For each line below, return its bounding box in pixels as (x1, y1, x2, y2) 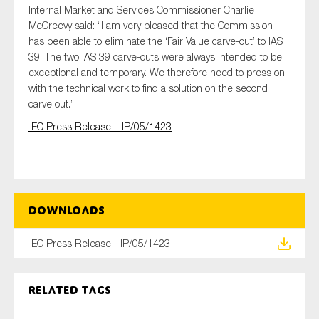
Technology (50, 73, 98, 85)
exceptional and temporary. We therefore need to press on (28, 66, 285, 79)
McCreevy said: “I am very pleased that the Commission (28, 19, 273, 32)
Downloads (28, 204, 105, 218)
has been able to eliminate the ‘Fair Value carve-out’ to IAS (28, 35, 283, 48)
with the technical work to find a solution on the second (28, 82, 268, 95)
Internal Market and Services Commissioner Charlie (28, 4, 254, 16)
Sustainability (50, 28, 106, 40)
